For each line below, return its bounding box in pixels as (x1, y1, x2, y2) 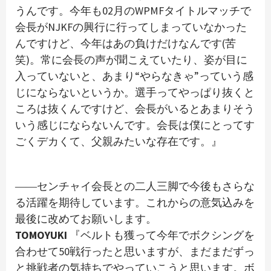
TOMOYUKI (15, 228, 67, 243)
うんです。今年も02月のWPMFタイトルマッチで (15, 4, 251, 18)
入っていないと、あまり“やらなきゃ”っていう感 (15, 69, 253, 83)
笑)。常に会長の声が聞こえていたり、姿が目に (15, 53, 247, 67)
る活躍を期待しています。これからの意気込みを (15, 195, 255, 210)
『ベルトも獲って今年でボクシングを (67, 228, 255, 243)
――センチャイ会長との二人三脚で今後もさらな (15, 179, 255, 194)
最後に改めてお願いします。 (15, 212, 157, 226)
